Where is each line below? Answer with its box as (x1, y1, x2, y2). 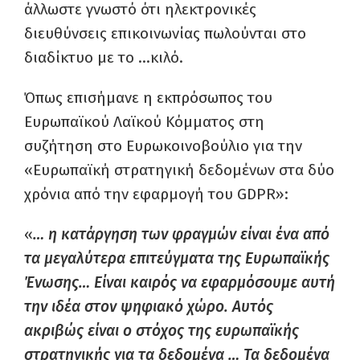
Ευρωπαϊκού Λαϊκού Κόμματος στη (24, 112, 264, 131)
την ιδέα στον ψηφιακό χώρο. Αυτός (24, 297, 273, 316)
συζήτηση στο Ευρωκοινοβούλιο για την (24, 137, 302, 155)
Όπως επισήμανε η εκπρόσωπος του (24, 88, 272, 107)
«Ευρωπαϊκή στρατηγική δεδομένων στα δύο (24, 161, 334, 179)
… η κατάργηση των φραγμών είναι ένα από (33, 225, 329, 243)
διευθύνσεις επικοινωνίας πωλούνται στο (24, 24, 306, 43)
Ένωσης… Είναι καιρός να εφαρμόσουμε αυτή (24, 273, 335, 292)
